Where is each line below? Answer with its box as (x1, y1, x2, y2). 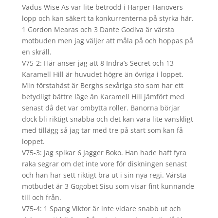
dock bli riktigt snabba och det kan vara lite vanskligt (21, 114, 193, 124)
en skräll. (21, 47, 52, 56)
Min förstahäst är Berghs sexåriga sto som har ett (21, 81, 183, 90)
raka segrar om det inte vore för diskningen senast (21, 159, 187, 168)
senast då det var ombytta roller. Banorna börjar (21, 103, 180, 112)
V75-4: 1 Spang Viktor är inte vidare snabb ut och (21, 204, 181, 213)
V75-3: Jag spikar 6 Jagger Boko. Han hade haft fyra (21, 148, 186, 157)
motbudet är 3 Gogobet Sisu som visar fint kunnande (21, 182, 194, 191)
